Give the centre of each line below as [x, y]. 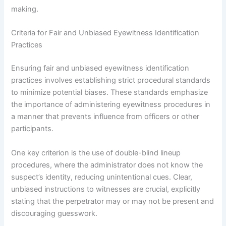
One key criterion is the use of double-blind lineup [96, 153]
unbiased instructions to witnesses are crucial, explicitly [106, 189]
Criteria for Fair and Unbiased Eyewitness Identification [105, 33]
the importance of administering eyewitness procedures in [111, 105]
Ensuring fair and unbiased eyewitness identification [100, 68]
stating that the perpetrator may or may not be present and [113, 201]
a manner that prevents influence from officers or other [105, 117]
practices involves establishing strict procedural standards [111, 80]
